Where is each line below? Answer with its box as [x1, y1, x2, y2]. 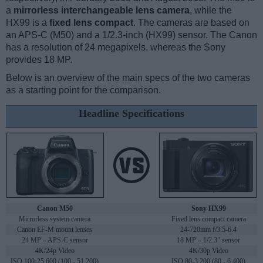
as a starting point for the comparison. [6, 85, 161, 96]
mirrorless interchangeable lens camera [14, 5, 190, 16]
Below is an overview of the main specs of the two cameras [6, 73, 250, 83]
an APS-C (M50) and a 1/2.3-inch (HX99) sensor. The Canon [6, 30, 257, 41]
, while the [190, 5, 232, 16]
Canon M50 [36, 204, 73, 213]
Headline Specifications [79, 107, 184, 120]
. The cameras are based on [133, 18, 249, 28]
